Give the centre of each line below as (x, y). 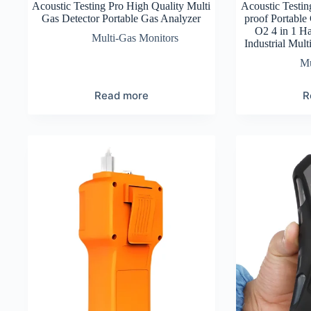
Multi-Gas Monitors (135, 37)
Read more (121, 95)
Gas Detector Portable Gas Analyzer (121, 18)
